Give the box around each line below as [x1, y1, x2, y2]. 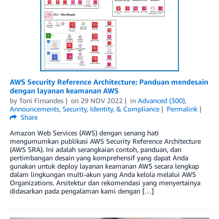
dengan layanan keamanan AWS [10, 86, 119, 95]
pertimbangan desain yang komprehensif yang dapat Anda [10, 153, 188, 162]
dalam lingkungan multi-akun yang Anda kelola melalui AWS [10, 170, 196, 179]
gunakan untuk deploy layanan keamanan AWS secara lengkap [10, 162, 199, 171]
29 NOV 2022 [80, 96, 123, 105]
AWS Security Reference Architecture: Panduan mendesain [10, 77, 208, 87]
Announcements [10, 105, 59, 113]
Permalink [166, 105, 197, 113]
